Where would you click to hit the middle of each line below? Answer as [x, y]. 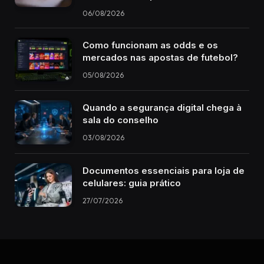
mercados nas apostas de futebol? [160, 57]
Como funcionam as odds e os [150, 45]
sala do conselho [121, 120]
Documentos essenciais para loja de [164, 170]
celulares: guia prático [132, 183]
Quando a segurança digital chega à [162, 108]
